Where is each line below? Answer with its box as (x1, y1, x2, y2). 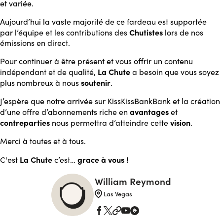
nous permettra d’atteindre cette (50, 117, 170, 128)
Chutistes (129, 27, 165, 37)
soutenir (81, 77, 110, 88)
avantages (130, 106, 169, 117)
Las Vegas (103, 189, 132, 198)
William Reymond (94, 175, 171, 188)
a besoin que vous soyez (130, 67, 219, 77)
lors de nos (165, 27, 203, 37)
